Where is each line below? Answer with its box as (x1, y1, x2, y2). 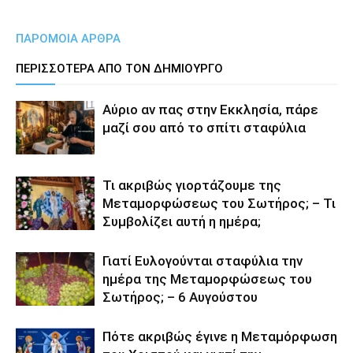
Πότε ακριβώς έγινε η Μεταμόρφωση (102, 328, 337, 344)
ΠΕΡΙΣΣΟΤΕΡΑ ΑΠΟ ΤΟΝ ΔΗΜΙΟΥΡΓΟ (16, 61, 223, 76)
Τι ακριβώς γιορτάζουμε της (102, 176, 281, 193)
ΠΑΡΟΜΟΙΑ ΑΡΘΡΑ (16, 31, 121, 46)
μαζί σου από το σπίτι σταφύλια (102, 119, 306, 136)
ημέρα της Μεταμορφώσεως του (102, 270, 312, 287)
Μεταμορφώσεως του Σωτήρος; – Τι (102, 195, 336, 211)
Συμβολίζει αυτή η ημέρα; (102, 213, 261, 229)
